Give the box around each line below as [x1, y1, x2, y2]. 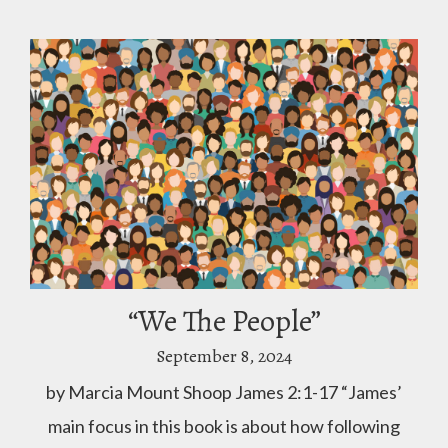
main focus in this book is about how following [48, 414, 400, 437]
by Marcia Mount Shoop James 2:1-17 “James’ [46, 380, 402, 403]
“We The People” [127, 301, 321, 341]
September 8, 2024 [156, 343, 292, 368]
